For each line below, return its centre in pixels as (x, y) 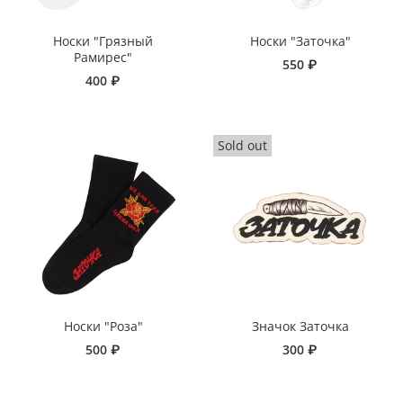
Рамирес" (103, 58)
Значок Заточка (300, 327)
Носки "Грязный (103, 41)
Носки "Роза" (103, 327)
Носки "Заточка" (300, 41)
